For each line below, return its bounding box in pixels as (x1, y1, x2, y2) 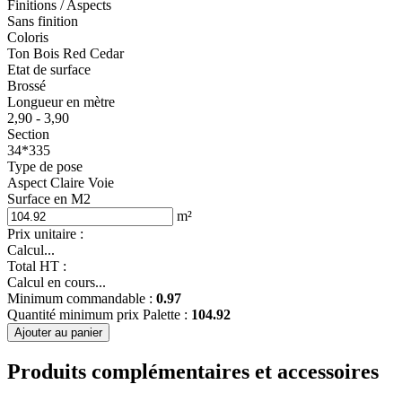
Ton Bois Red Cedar (7, 45, 124, 61)
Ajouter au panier (14, 325, 102, 339)
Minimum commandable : (7, 290, 156, 306)
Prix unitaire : (7, 225, 83, 241)
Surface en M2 (7, 190, 91, 206)
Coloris (7, 29, 48, 45)
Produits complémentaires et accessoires (7, 359, 379, 383)
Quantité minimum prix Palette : (7, 306, 191, 322)
